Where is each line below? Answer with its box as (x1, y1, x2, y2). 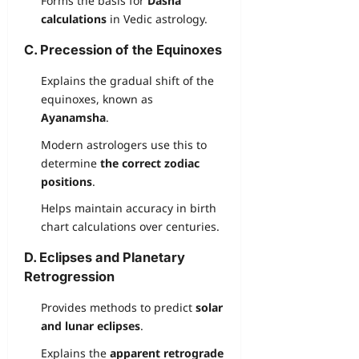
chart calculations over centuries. (41, 219, 220, 235)
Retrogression (24, 268, 115, 285)
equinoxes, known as (41, 91, 153, 107)
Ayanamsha (41, 110, 106, 126)
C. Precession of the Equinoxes (24, 42, 222, 58)
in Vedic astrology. (107, 11, 208, 27)
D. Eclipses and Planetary (24, 249, 185, 266)
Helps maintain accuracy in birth (41, 200, 216, 216)
